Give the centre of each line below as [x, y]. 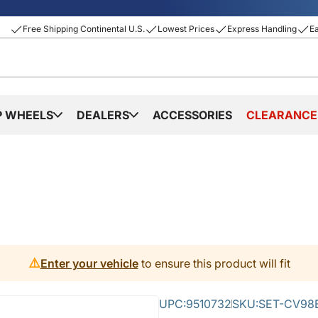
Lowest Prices [186, 29]
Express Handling [262, 29]
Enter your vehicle [89, 263]
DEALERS [103, 115]
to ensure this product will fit [214, 263]
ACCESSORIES [192, 115]
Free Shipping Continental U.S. [84, 29]
